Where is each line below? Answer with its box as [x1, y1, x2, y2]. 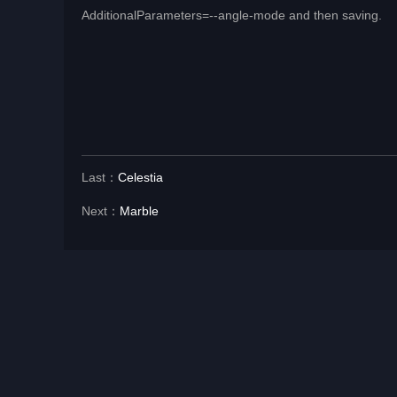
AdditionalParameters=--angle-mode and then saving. [82, 8, 382, 23]
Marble [120, 204, 159, 219]
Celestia [118, 170, 163, 185]
